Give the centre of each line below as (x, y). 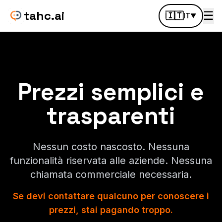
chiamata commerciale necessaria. (111, 174)
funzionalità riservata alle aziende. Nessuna (111, 161)
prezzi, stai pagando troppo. (111, 210)
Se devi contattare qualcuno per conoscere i (111, 196)
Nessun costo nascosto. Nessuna (111, 147)
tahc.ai (44, 16)
